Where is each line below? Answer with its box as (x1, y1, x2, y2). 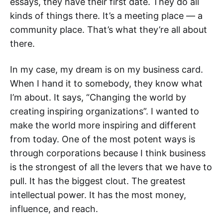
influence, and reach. (10, 204, 98, 214)
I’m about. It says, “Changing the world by (10, 92, 186, 103)
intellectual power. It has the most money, (10, 190, 186, 200)
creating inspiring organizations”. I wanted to (10, 106, 199, 116)
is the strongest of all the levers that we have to (10, 162, 212, 172)
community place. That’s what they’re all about (10, 24, 207, 35)
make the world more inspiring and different (10, 120, 196, 130)
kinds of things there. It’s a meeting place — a (10, 10, 203, 21)
